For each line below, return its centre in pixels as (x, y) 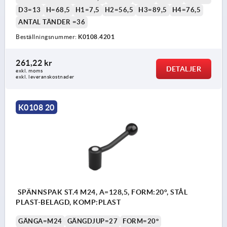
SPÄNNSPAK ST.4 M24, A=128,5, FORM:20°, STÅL (102, 192)
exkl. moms (29, 71)
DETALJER (184, 69)
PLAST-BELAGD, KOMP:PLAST (68, 202)
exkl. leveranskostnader (45, 77)
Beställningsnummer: (47, 37)
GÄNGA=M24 (40, 221)
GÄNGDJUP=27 (92, 221)
